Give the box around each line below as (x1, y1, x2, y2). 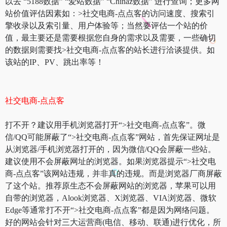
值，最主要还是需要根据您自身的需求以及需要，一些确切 (5, 33, 216, 42)
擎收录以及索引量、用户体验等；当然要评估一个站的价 (5, 21, 208, 30)
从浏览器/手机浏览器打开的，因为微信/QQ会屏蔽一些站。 (5, 144, 216, 154)
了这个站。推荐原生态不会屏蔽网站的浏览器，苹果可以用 (5, 181, 216, 190)
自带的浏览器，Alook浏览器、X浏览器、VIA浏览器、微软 (5, 193, 216, 202)
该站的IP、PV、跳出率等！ (5, 57, 104, 66)
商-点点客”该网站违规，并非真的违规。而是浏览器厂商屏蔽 (5, 169, 222, 178)
